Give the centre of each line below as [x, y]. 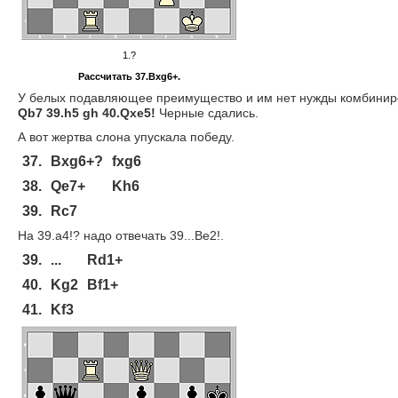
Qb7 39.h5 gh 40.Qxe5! [87, 113]
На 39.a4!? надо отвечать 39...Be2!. [121, 235]
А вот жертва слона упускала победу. [126, 137]
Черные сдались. [207, 113]
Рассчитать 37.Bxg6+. [129, 76]
